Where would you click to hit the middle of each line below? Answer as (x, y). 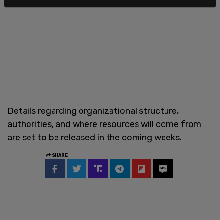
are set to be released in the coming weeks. (95, 137)
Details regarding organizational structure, (93, 111)
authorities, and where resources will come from (104, 124)
